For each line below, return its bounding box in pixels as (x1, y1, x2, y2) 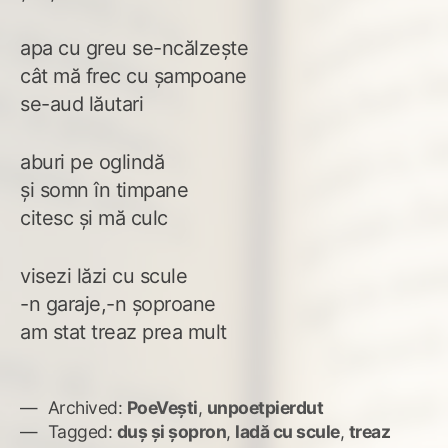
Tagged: (47, 420, 112, 442)
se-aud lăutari (20, 91, 143, 116)
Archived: (47, 396, 122, 418)
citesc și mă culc (20, 205, 168, 230)
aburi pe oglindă (20, 149, 164, 174)
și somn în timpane (20, 177, 188, 202)
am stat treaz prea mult (20, 319, 227, 344)
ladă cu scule (235, 420, 340, 442)
